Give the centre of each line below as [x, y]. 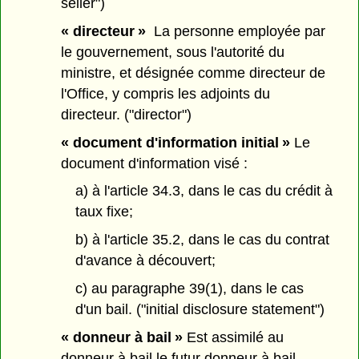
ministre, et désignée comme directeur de [194, 73]
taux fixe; [104, 212]
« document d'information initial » [176, 142]
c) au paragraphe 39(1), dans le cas [189, 288]
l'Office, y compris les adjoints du [166, 93]
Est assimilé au [234, 337]
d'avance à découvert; [145, 261]
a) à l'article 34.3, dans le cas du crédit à [204, 191]
